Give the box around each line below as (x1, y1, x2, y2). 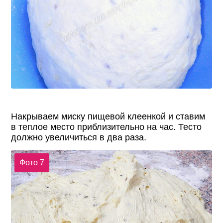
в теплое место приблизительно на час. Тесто (11, 121, 202, 132)
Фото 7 (19, 158, 44, 167)
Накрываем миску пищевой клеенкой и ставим (11, 111, 206, 121)
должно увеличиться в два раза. (11, 132, 147, 142)
